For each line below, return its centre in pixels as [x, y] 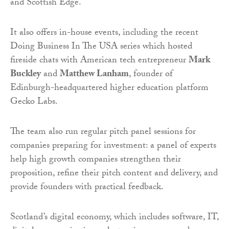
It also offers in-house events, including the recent [104, 34]
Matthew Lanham [94, 75]
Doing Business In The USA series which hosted [101, 48]
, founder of [151, 75]
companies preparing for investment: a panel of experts [113, 147]
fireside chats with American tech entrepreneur [99, 61]
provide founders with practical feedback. [87, 188]
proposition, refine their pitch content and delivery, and [114, 174]
